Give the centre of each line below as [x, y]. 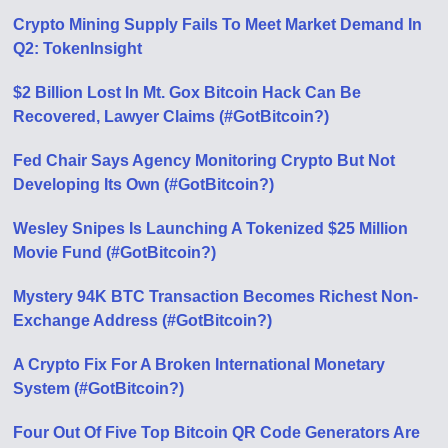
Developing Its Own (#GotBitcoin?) [144, 184]
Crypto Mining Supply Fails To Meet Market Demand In [218, 24]
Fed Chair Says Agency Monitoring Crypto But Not [204, 160]
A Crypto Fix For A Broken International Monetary [199, 364]
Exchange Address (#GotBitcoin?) [143, 320]
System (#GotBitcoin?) [99, 388]
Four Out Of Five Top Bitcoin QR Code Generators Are [217, 432]
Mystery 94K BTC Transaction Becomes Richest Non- [216, 296]
